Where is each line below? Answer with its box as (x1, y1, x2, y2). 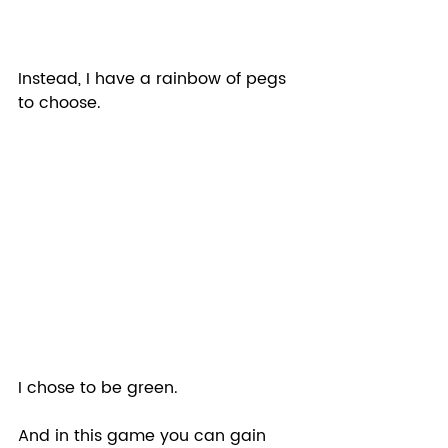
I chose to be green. (18, 374, 178, 401)
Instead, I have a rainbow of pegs (18, 66, 291, 93)
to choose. (18, 90, 111, 117)
